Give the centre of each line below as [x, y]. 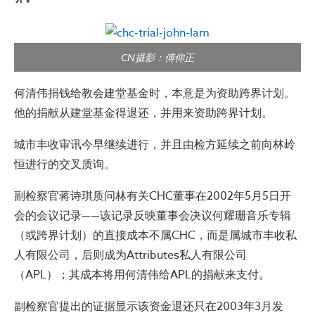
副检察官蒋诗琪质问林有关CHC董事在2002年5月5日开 [153, 196]
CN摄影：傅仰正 [157, 57]
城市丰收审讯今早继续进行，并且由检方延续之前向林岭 [155, 145]
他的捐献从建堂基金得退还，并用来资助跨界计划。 [143, 113]
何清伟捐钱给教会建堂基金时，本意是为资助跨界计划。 [155, 94]
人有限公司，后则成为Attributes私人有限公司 [130, 255]
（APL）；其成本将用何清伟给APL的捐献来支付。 [142, 275]
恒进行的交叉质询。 [65, 165]
